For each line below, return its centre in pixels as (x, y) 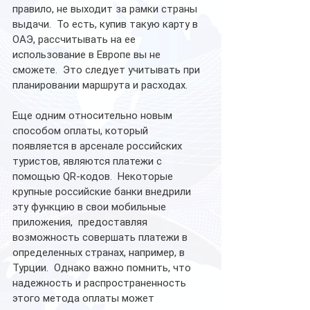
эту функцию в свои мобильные (91, 207)
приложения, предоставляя (81, 222)
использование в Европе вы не (88, 54)
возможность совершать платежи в (101, 237)
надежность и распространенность (101, 283)
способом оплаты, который (82, 130)
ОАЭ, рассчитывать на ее (75, 39)
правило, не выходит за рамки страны (106, 9)
